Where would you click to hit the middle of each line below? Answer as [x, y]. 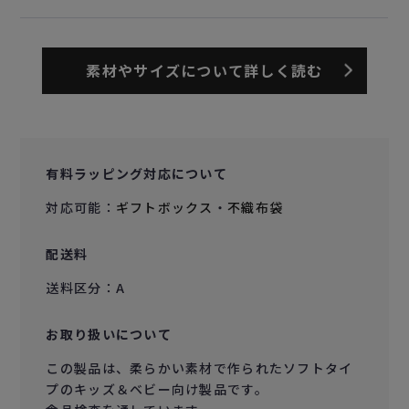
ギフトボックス [164, 207]
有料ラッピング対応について [137, 173]
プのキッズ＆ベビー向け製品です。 [157, 388]
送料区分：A [86, 287]
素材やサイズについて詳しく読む [204, 70]
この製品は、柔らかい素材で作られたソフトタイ [199, 367]
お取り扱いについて [109, 334]
